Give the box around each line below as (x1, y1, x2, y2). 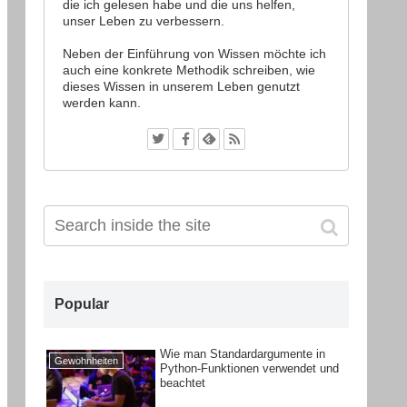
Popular (55, 295, 109, 312)
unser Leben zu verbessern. (63, 14, 224, 29)
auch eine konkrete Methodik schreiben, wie (63, 62, 315, 77)
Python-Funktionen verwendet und (160, 361, 340, 375)
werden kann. (63, 94, 141, 110)
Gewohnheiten (55, 355, 119, 367)
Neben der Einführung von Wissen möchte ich (63, 45, 326, 61)
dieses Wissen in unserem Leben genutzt (63, 78, 300, 94)
